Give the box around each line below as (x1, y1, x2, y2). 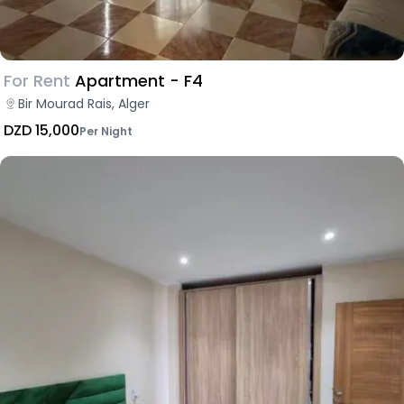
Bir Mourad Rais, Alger (18, 94, 150, 113)
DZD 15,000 (4, 119, 79, 141)
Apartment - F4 (75, 69, 203, 92)
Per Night (79, 123, 133, 139)
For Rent (4, 69, 70, 92)
